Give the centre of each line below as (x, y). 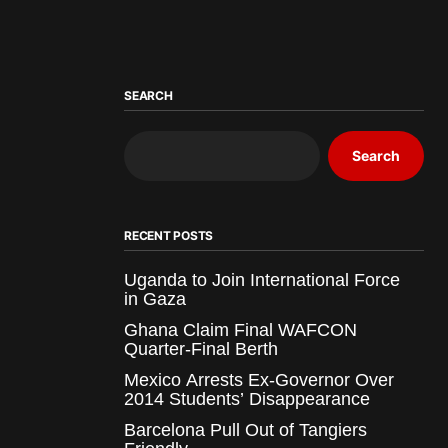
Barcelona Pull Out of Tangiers (245, 429)
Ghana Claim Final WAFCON (240, 329)
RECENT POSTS (169, 235)
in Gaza (155, 298)
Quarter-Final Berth (201, 348)
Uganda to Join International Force (262, 279)
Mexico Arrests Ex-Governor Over (259, 379)
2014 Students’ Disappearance (247, 398)
